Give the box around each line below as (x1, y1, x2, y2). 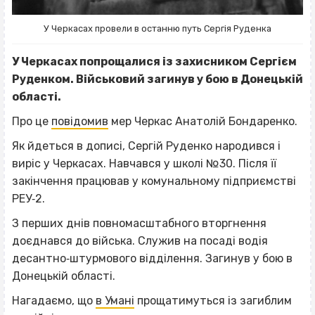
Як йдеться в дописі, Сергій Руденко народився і (12, 139, 281, 153)
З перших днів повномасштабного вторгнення (12, 217, 266, 231)
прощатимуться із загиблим (134, 294, 292, 308)
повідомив (51, 115, 108, 129)
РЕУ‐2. (12, 192, 45, 206)
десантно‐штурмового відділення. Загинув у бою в (12, 252, 292, 266)
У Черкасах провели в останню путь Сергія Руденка (44, 23, 271, 34)
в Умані (96, 294, 134, 308)
